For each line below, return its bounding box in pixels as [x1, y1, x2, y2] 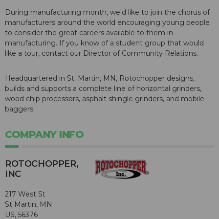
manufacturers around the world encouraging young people [5, 18, 210, 27]
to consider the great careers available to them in [5, 28, 173, 38]
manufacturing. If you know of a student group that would [5, 39, 204, 48]
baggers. [5, 105, 35, 114]
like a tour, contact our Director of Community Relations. [5, 49, 198, 58]
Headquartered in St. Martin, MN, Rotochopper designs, [5, 74, 195, 83]
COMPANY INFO [5, 129, 84, 141]
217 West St [5, 190, 45, 199]
